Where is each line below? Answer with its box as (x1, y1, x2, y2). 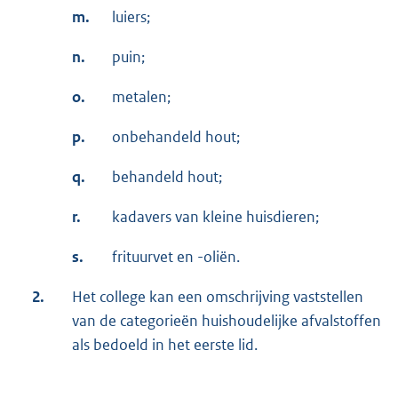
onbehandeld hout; (112, 127, 240, 147)
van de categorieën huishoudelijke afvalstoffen (72, 311, 381, 331)
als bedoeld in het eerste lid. (72, 335, 258, 355)
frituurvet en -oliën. (112, 247, 240, 267)
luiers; (112, 7, 150, 28)
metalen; (112, 87, 171, 107)
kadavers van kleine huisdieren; (112, 207, 319, 227)
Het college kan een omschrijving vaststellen (72, 287, 363, 307)
